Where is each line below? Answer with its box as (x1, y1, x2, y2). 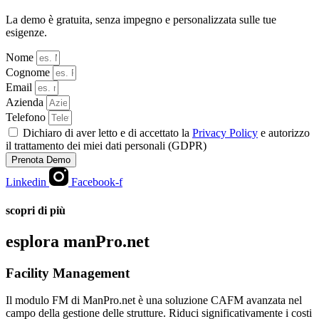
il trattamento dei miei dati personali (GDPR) (6, 140, 206, 152)
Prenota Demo (11, 155, 70, 166)
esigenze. (6, 26, 47, 39)
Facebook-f (71, 176, 122, 189)
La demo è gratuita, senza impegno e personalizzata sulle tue (6, 14, 276, 26)
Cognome (6, 66, 53, 79)
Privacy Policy (192, 127, 258, 140)
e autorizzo (258, 127, 310, 140)
